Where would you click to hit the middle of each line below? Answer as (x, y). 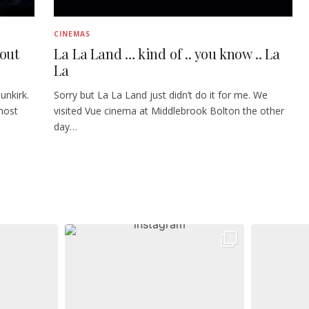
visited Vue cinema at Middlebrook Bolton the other (169, 110)
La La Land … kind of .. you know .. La (167, 53)
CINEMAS (72, 33)
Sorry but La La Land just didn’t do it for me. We (161, 94)
